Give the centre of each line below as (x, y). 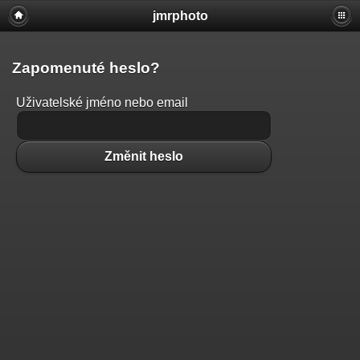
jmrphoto (180, 16)
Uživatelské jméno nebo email (102, 103)
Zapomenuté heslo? (86, 67)
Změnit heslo (144, 157)
